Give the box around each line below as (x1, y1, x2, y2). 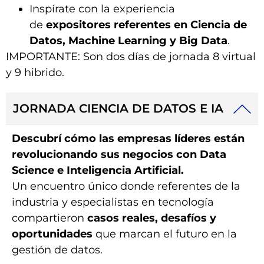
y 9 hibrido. (6, 66, 64, 80)
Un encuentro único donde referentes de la (12, 180, 240, 193)
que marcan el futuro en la (93, 227, 237, 241)
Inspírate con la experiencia (29, 2, 175, 16)
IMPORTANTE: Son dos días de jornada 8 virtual (6, 50, 256, 64)
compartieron (12, 212, 87, 225)
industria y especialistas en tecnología (12, 196, 214, 209)
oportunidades (12, 227, 93, 241)
